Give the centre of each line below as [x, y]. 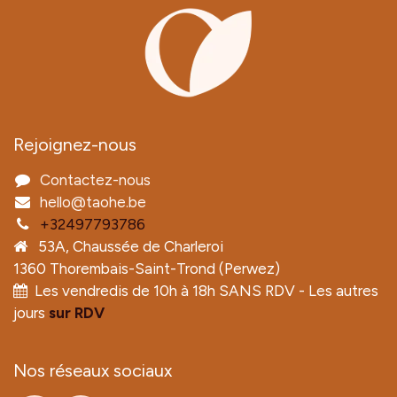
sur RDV [77, 312]
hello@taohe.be [93, 202]
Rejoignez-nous [75, 144]
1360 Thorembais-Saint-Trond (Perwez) [147, 268]
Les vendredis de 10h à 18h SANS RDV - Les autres [203, 290]
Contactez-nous [95, 179]
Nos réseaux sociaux [95, 370]
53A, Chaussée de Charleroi [125, 246]
